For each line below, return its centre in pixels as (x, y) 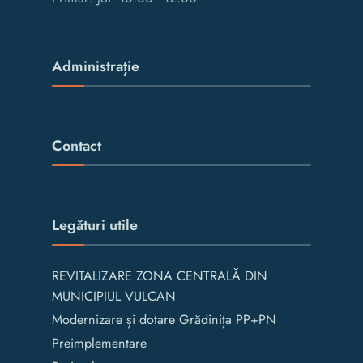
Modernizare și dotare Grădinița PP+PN (164, 319)
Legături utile (95, 225)
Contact (77, 145)
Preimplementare (99, 343)
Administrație (96, 66)
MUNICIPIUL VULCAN (114, 296)
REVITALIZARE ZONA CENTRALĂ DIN (160, 275)
